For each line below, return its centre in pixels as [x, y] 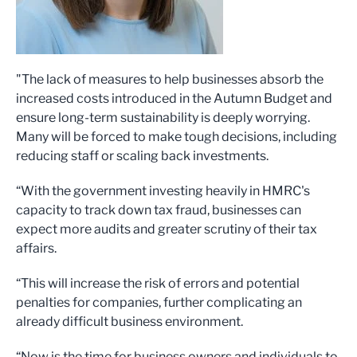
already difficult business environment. [129, 322]
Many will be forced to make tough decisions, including [177, 137]
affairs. [36, 249]
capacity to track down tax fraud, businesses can [159, 210]
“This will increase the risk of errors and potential [158, 284]
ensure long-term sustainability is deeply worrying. [163, 118]
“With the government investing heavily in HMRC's [163, 191]
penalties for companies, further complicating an [159, 303]
